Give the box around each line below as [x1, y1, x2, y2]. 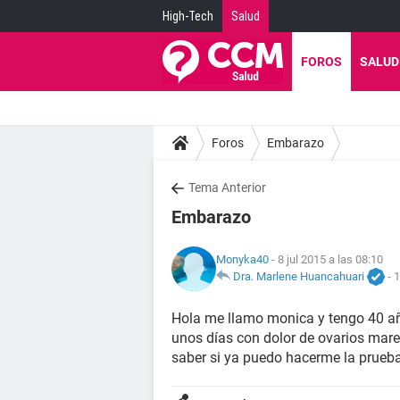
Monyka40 [216, 252, 269, 266]
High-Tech [162, 9, 213, 23]
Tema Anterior [188, 180, 266, 195]
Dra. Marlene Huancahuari [233, 269, 364, 283]
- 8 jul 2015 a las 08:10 [269, 252, 383, 266]
